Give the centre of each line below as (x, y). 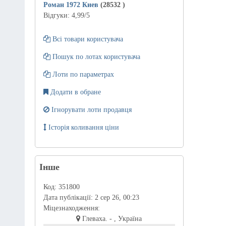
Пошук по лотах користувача (95, 56)
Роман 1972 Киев (72, 5)
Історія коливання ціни (82, 127)
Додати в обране (75, 92)
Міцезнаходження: (71, 208)
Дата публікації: (69, 197)
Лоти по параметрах (82, 74)
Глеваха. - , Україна (111, 218)
